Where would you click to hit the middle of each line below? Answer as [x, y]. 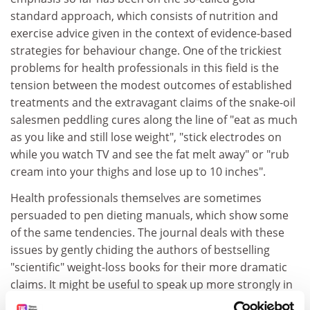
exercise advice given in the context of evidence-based [151, 33]
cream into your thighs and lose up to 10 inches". [138, 172]
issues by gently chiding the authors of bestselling [140, 249]
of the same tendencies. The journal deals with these [147, 232]
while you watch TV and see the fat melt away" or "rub [150, 154]
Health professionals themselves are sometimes [136, 198]
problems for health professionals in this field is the [145, 68]
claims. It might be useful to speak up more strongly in [152, 284]
